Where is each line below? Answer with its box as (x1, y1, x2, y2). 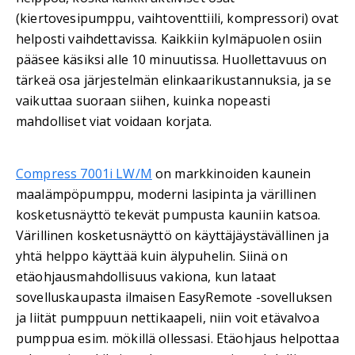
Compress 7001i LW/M (16, 165, 152, 183)
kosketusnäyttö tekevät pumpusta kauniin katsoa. (16, 206, 321, 224)
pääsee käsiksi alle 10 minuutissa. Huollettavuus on (16, 51, 327, 69)
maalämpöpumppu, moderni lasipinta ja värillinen (16, 185, 317, 204)
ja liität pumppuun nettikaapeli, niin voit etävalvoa (16, 309, 319, 327)
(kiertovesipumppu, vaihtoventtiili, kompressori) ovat (16, 10, 338, 28)
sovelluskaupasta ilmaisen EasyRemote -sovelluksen (16, 288, 333, 307)
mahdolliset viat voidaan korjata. (16, 113, 212, 131)
